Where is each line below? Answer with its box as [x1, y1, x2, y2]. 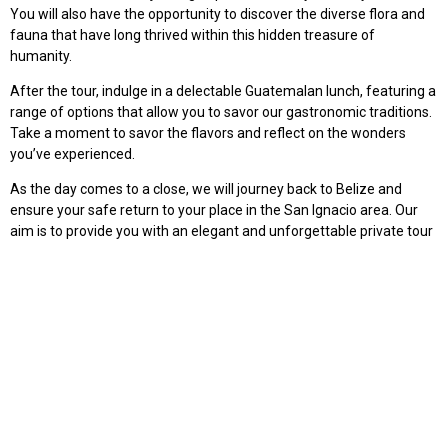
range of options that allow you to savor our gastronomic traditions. [10, 103, 432, 120]
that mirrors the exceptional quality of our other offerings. [10, 244, 373, 261]
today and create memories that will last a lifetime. [10, 321, 329, 338]
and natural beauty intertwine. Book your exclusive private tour [10, 300, 402, 317]
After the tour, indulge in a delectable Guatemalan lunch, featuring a [10, 82, 436, 99]
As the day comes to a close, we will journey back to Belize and [10, 181, 402, 198]
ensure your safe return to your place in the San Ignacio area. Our [10, 202, 418, 219]
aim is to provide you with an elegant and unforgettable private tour [10, 223, 433, 240]
